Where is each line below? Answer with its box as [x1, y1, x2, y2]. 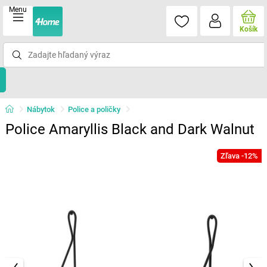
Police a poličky [67, 105, 120, 114]
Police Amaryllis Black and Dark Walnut [5, 121, 254, 138]
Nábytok [26, 105, 55, 114]
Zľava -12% [221, 151, 259, 160]
